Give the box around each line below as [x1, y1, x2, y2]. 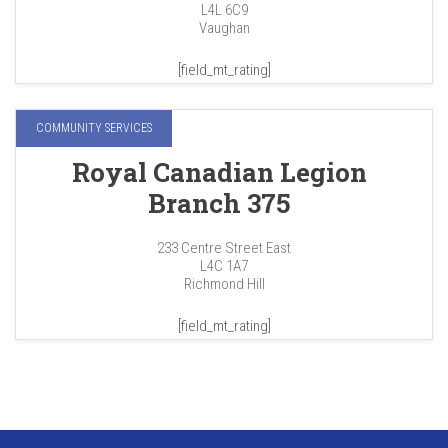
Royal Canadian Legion [71, 154, 367, 189]
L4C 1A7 [200, 256, 248, 275]
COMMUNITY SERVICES [36, 120, 152, 135]
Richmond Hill [183, 274, 265, 293]
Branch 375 [148, 185, 290, 220]
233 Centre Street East [157, 238, 291, 257]
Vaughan [198, 18, 250, 37]
